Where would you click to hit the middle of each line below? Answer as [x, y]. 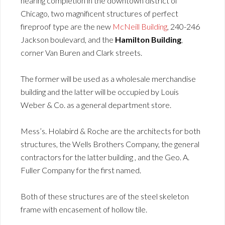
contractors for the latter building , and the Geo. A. [105, 157]
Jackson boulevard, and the [68, 39]
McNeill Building [140, 26]
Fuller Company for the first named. [81, 170]
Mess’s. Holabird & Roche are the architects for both [110, 131]
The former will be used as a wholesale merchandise [108, 78]
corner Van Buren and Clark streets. [81, 52]
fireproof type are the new [67, 26]
